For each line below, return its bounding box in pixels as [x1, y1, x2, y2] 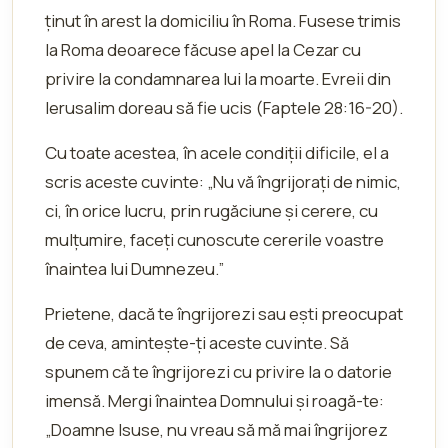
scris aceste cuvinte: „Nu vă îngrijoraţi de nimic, [45, 170, 401, 193]
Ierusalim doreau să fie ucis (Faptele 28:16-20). [45, 96, 403, 119]
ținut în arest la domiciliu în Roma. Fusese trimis [45, 9, 401, 32]
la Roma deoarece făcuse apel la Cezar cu [45, 38, 361, 61]
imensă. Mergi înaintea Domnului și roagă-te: [45, 389, 384, 412]
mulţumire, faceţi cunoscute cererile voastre [45, 228, 384, 251]
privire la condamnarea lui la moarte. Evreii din [45, 67, 391, 90]
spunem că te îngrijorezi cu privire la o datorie [45, 360, 392, 383]
